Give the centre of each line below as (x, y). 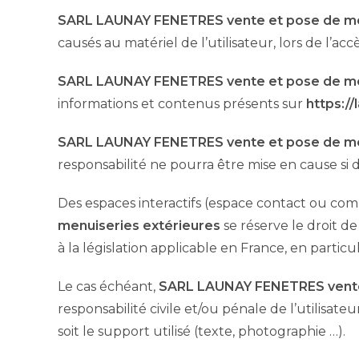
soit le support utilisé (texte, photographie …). (202, 331)
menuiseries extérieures (139, 225)
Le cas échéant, (108, 286)
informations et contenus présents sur (182, 103)
